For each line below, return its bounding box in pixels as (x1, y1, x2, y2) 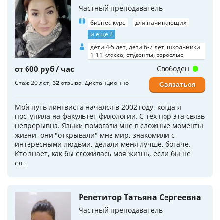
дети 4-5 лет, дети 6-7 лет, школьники (90, 43, 200, 51)
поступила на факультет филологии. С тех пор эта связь (15, 111, 205, 121)
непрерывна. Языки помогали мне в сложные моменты (15, 121, 203, 130)
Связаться (159, 81, 195, 88)
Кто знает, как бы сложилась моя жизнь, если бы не (15, 149, 191, 158)
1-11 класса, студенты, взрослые (90, 51, 184, 59)
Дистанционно (85, 79, 129, 87)
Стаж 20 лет (15, 79, 49, 87)
